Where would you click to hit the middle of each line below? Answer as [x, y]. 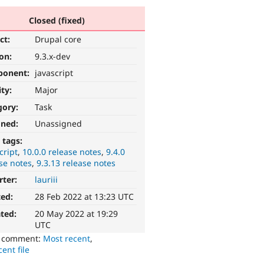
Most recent [67, 238]
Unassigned [59, 124]
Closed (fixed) [57, 20]
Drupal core [58, 39]
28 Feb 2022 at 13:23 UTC [85, 197]
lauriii [47, 180]
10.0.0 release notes [62, 151]
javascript [54, 73]
